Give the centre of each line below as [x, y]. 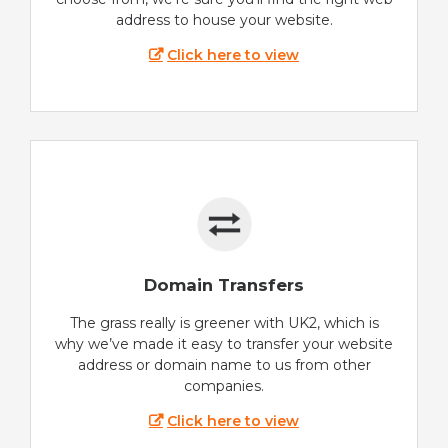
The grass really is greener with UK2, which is [224, 322]
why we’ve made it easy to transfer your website [224, 343]
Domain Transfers [224, 284]
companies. [224, 385]
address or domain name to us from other [224, 364]
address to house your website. [224, 20]
